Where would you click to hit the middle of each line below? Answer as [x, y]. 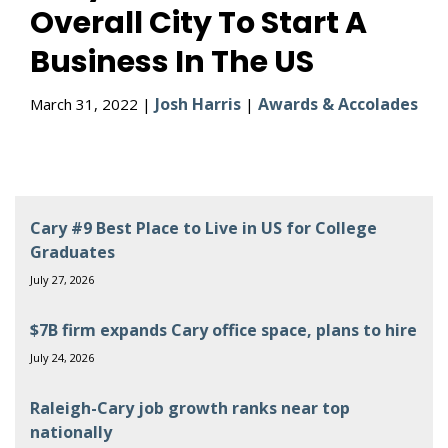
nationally [71, 432]
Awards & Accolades [338, 104]
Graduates [72, 252]
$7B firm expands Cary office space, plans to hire [223, 330]
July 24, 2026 [62, 357]
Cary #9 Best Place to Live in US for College [203, 228]
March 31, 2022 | [92, 104]
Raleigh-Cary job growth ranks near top [190, 408]
